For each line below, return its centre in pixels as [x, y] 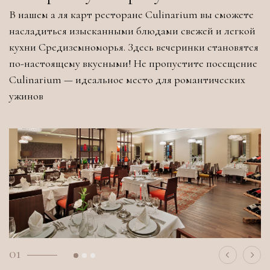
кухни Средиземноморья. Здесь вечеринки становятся [134, 47]
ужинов [26, 96]
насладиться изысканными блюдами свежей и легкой [132, 31]
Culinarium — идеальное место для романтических [127, 80]
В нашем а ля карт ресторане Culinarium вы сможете [131, 15]
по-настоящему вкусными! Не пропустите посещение [133, 64]
